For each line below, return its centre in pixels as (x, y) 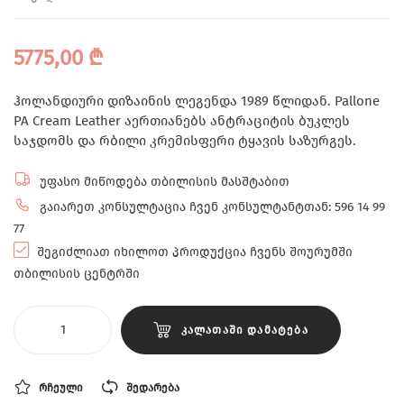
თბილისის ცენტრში (77, 274)
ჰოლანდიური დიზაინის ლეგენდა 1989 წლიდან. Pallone (197, 101)
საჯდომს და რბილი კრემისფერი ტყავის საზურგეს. (185, 140)
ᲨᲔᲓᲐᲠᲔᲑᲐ (153, 388)
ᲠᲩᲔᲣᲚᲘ (61, 388)
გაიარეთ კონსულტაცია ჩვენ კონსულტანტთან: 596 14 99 (211, 207)
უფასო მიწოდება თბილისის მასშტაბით (163, 182)
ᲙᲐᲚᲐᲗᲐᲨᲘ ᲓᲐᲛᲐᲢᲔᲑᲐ (244, 331)
